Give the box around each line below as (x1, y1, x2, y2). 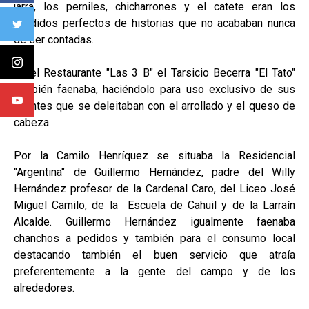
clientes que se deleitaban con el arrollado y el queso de (14, 99, 295, 112)
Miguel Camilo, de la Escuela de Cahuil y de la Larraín (14, 198, 295, 212)
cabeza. (14, 115, 51, 129)
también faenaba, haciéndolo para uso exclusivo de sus (14, 82, 295, 96)
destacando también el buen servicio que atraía (14, 248, 295, 261)
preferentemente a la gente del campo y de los (14, 264, 295, 278)
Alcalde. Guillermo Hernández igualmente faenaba (14, 215, 295, 228)
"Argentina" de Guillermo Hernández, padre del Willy (14, 165, 295, 179)
